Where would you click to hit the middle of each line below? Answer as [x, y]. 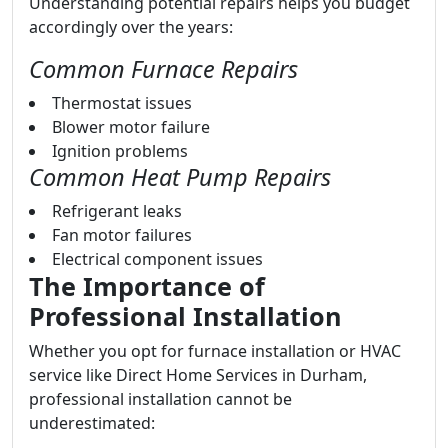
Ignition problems [120, 151]
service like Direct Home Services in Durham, [198, 375]
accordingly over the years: [131, 27]
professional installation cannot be [160, 399]
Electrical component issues [157, 259]
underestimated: [92, 423]
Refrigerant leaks [117, 211]
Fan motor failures [122, 235]
